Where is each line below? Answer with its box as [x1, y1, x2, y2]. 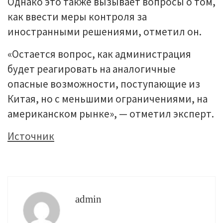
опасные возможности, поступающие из [7, 77, 200, 91]
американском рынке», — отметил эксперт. [7, 107, 214, 120]
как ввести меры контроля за [7, 10, 147, 23]
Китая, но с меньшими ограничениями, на [7, 92, 208, 106]
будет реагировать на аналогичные [7, 62, 176, 76]
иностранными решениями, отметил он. [7, 25, 202, 38]
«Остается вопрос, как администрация [7, 47, 191, 61]
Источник [7, 129, 54, 143]
